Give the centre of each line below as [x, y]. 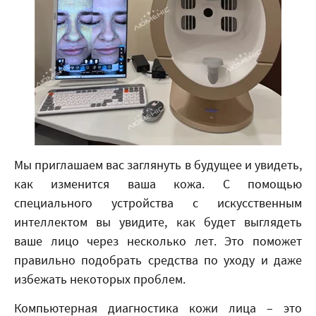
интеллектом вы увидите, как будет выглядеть [158, 222]
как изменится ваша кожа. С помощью [158, 184]
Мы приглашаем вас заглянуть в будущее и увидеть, [158, 165]
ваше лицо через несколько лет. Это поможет [158, 241]
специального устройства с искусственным [158, 203]
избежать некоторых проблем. [100, 279]
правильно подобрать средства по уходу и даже [158, 260]
